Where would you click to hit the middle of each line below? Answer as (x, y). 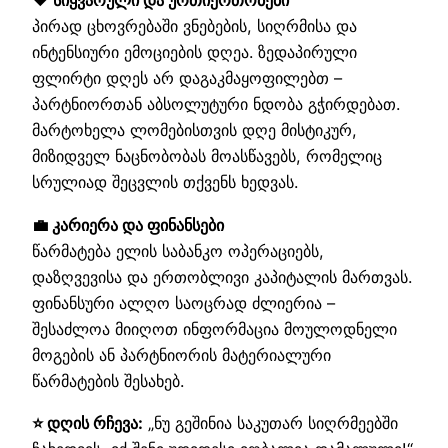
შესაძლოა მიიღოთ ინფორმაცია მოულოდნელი (214, 328)
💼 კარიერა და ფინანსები (128, 224)
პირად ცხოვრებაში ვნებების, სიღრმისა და (194, 26)
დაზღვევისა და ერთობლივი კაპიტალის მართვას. (222, 276)
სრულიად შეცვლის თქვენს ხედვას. (165, 182)
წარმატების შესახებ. (108, 380)
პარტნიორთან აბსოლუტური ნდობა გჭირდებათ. (216, 104)
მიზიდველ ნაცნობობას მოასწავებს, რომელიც (207, 156)
